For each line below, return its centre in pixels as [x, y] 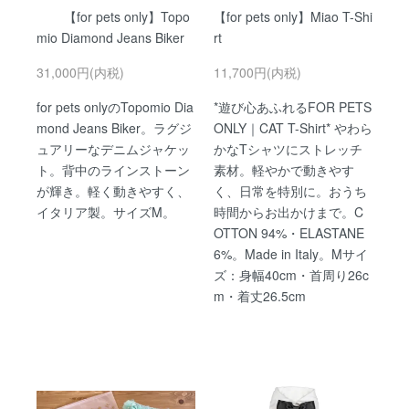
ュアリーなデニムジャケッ [113, 148]
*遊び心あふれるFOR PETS [293, 106]
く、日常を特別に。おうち [290, 190]
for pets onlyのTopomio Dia [115, 106]
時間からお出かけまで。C [288, 211]
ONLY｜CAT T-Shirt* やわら [293, 127]
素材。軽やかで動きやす [284, 169]
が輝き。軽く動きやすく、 [113, 190]
